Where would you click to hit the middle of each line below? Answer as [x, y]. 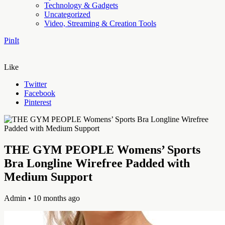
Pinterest [38, 102]
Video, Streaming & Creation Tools [100, 23]
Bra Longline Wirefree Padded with [97, 163]
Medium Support [48, 177]
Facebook [40, 93]
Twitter [35, 84]
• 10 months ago [53, 198]
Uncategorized [67, 14]
